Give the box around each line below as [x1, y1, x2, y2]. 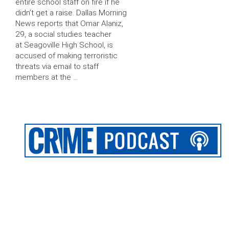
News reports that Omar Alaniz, [15, 18, 123, 28]
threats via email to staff [15, 61, 99, 71]
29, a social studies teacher [15, 29, 111, 39]
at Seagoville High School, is [15, 40, 113, 50]
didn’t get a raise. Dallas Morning [15, 8, 127, 17]
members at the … [15, 72, 78, 82]
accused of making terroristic [15, 51, 118, 60]
